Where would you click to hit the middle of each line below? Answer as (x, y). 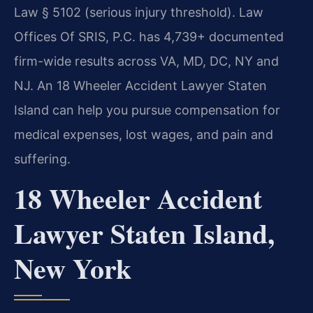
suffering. (42, 159)
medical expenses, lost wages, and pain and (144, 134)
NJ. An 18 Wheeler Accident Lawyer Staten (140, 86)
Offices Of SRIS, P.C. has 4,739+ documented (149, 37)
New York (73, 268)
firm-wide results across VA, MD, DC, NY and (146, 61)
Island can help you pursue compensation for (147, 110)
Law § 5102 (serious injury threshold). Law (139, 12)
